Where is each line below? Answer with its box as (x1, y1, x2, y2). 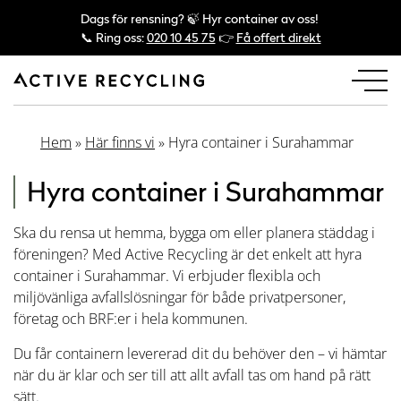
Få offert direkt (235, 30, 321, 45)
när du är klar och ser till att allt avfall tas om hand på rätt (13, 365, 371, 385)
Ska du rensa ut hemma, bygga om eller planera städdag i (13, 223, 375, 243)
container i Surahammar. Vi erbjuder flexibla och (13, 266, 320, 286)
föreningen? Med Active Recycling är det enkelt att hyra (13, 244, 362, 264)
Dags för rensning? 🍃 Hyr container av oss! (80, 11, 319, 26)
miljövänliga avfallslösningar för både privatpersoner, (13, 287, 346, 307)
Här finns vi (85, 132, 155, 152)
